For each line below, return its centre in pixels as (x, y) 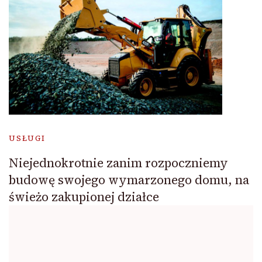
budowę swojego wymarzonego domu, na (129, 180)
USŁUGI (27, 139)
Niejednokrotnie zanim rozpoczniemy (118, 163)
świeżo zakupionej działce (84, 197)
